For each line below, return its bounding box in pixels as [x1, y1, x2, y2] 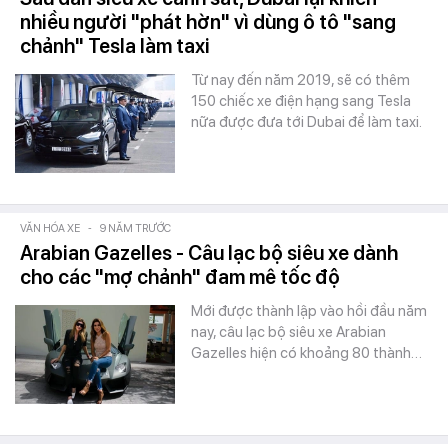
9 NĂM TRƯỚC [100, 222, 171, 235]
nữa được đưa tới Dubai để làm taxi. [191, 113, 422, 131]
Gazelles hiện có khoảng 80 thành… [191, 344, 422, 362]
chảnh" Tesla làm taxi [20, 34, 210, 58]
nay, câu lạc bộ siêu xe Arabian [191, 323, 386, 341]
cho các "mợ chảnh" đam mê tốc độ [20, 265, 340, 289]
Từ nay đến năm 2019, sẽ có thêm [191, 71, 410, 89]
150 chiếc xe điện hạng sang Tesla [191, 92, 411, 110]
